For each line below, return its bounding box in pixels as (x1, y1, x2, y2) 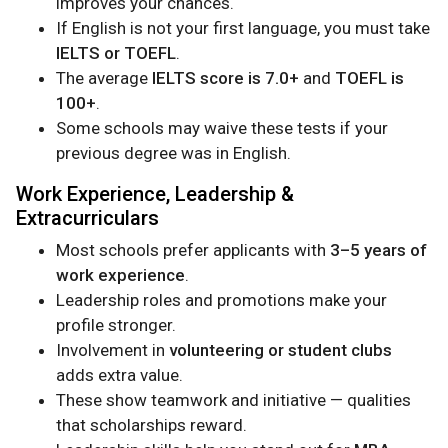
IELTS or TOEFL (56, 43, 176, 64)
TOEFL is (335, 68, 404, 89)
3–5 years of (330, 240, 427, 261)
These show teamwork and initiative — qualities (56, 390, 411, 411)
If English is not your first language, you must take (56, 18, 430, 39)
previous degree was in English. (56, 143, 291, 164)
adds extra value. (56, 365, 183, 386)
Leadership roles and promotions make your (56, 290, 387, 311)
